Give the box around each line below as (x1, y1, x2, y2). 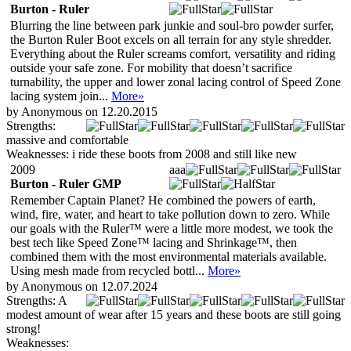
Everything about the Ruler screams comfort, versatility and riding (10, 46, 335, 60)
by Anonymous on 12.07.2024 (6, 279, 157, 293)
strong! (6, 321, 41, 335)
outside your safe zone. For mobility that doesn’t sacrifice (10, 60, 292, 74)
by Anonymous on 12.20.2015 (6, 104, 157, 118)
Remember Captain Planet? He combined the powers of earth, (10, 193, 316, 207)
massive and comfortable (6, 132, 128, 147)
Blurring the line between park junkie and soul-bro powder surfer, (10, 18, 334, 32)
